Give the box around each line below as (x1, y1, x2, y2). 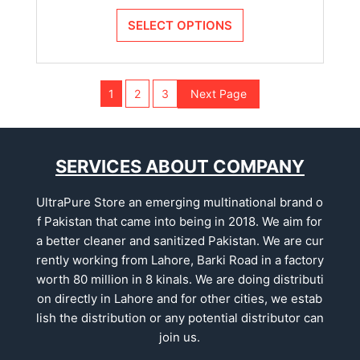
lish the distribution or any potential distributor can (35, 309, 324, 325)
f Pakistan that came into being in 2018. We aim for (37, 213, 323, 229)
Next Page (190, 87, 247, 101)
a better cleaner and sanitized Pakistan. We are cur (35, 232, 324, 248)
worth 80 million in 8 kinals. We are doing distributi (35, 271, 324, 287)
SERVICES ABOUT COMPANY (55, 155, 305, 177)
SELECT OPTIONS (127, 17, 232, 33)
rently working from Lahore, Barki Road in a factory (35, 252, 324, 268)
